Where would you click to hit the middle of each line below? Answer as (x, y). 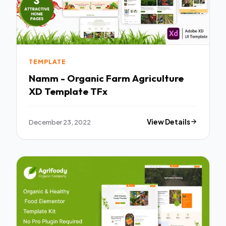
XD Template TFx (68, 92)
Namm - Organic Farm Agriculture (106, 78)
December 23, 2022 (60, 122)
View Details (169, 122)
